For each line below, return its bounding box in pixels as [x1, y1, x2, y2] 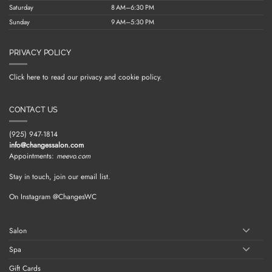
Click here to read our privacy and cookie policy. [9, 72, 162, 83]
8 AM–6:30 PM [111, 2, 155, 12]
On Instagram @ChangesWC [9, 191, 97, 202]
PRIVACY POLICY [9, 49, 72, 58]
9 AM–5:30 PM [111, 17, 155, 27]
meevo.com [56, 151, 90, 161]
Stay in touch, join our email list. [9, 171, 110, 182]
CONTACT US [9, 105, 58, 114]
